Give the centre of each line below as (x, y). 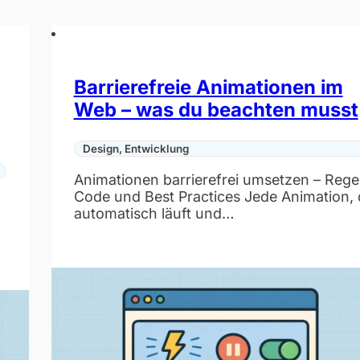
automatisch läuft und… (153, 214)
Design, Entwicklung (136, 148)
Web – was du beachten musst (216, 109)
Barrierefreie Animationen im (208, 87)
